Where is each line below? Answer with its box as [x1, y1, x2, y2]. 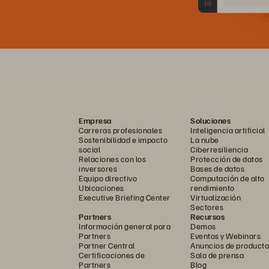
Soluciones [190, 115, 231, 125]
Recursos [190, 211, 225, 222]
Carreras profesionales [79, 124, 162, 135]
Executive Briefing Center [79, 192, 171, 202]
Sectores [190, 201, 223, 212]
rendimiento [190, 182, 235, 193]
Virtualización [190, 192, 241, 202]
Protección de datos [190, 153, 263, 164]
